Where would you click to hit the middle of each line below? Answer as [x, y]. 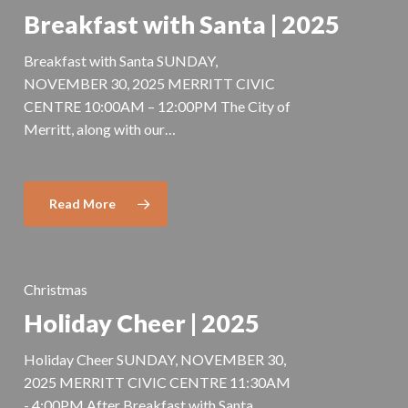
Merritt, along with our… [99, 128]
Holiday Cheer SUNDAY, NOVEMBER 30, [154, 359]
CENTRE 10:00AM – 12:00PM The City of [157, 106]
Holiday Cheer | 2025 [141, 323]
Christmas [55, 289]
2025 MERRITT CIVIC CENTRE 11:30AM [157, 382]
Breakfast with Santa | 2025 [181, 25]
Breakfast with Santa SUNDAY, [120, 60]
